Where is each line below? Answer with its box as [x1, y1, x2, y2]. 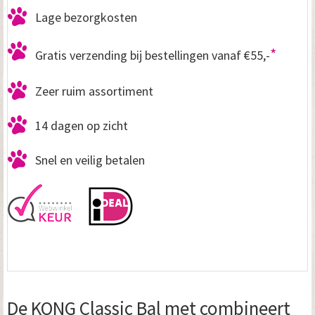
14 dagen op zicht [35, 117, 128, 134]
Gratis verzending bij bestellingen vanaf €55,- [35, 46, 270, 63]
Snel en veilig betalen [35, 151, 145, 168]
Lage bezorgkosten [35, 8, 137, 25]
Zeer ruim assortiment [35, 82, 153, 99]
